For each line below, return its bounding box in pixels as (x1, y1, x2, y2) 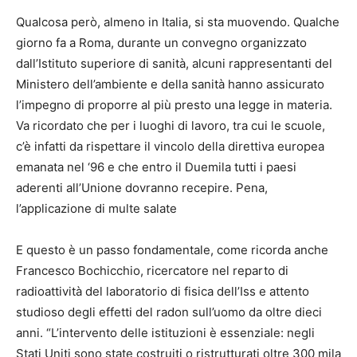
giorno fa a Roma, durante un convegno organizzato (16, 35, 307, 51)
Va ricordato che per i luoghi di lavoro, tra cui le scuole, (16, 118, 325, 134)
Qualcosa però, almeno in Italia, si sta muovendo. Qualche (16, 14, 339, 30)
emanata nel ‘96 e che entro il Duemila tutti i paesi (16, 159, 296, 175)
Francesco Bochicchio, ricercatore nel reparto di (16, 263, 288, 279)
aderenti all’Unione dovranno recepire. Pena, (16, 180, 268, 196)
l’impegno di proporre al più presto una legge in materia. (16, 97, 332, 113)
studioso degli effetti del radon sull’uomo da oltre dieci (16, 304, 322, 320)
